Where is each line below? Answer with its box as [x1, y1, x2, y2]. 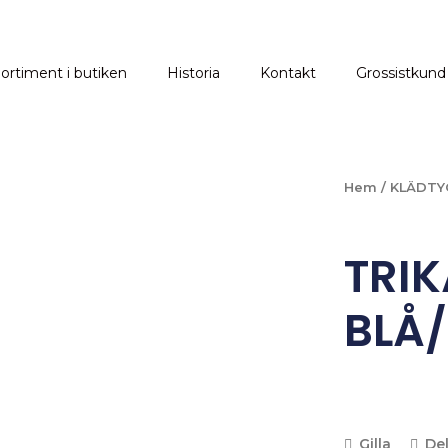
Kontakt [260, 64, 316, 82]
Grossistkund [356, 64, 446, 82]
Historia [167, 64, 220, 82]
